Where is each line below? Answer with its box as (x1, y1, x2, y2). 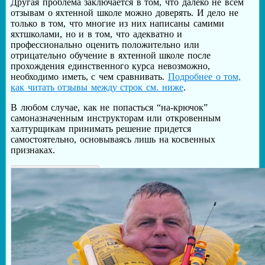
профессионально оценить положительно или (11, 40, 199, 50)
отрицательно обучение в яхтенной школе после (11, 50, 211, 61)
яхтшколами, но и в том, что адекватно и (11, 29, 183, 40)
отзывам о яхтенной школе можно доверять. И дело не (11, 8, 238, 18)
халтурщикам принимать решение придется (11, 124, 191, 134)
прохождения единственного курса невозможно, (11, 61, 210, 72)
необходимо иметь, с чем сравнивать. (11, 72, 169, 82)
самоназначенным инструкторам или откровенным (11, 113, 221, 124)
